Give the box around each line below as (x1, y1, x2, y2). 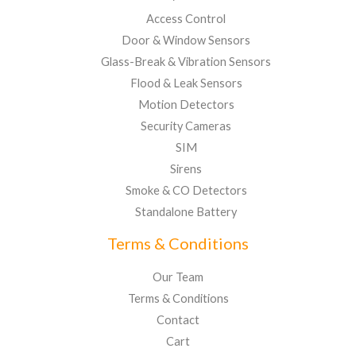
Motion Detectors (137, 97, 234, 111)
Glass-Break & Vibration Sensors (101, 54, 271, 68)
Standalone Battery (135, 204, 237, 219)
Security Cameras (141, 118, 231, 133)
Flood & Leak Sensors (130, 75, 242, 90)
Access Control (146, 11, 226, 25)
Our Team (153, 269, 203, 284)
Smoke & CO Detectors (125, 183, 247, 197)
